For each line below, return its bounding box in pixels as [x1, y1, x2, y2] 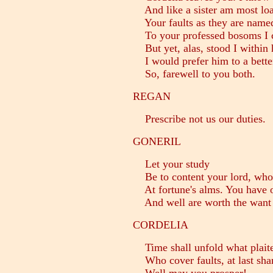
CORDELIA [133, 219, 188, 232]
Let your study [133, 158, 210, 171]
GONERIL [133, 135, 181, 148]
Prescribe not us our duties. [133, 113, 266, 126]
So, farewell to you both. [133, 68, 255, 80]
